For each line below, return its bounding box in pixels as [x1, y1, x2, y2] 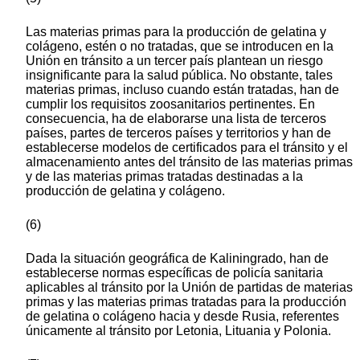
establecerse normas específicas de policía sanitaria [26, 266, 323, 280]
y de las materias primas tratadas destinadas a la [26, 170, 303, 184]
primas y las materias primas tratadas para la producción [26, 295, 346, 309]
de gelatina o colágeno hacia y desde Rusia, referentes [26, 309, 339, 324]
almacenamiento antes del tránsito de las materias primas [26, 155, 353, 170]
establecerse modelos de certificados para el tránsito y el [26, 141, 348, 155]
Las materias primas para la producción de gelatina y [26, 25, 326, 39]
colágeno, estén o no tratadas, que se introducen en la [26, 39, 333, 54]
